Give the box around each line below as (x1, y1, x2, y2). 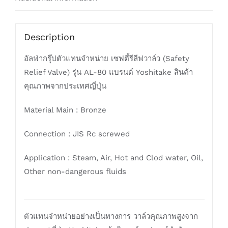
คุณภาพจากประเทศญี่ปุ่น (23, 81, 106, 91)
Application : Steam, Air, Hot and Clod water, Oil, (23, 153, 203, 162)
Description (23, 31, 75, 42)
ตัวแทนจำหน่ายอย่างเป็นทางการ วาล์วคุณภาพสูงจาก (23, 211, 198, 221)
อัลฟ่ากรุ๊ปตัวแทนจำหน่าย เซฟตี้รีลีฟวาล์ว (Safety (23, 53, 189, 63)
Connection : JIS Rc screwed (23, 129, 130, 138)
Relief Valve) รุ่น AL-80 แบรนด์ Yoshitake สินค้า (23, 67, 193, 77)
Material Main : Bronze (23, 105, 106, 115)
